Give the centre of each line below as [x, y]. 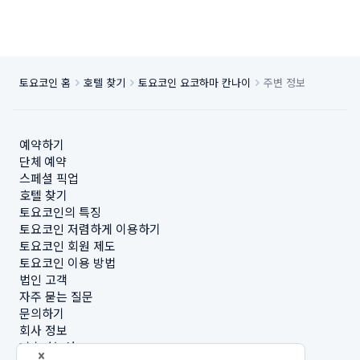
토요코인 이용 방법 [67, 262]
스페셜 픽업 [49, 178]
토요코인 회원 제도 [67, 245]
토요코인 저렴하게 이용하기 [90, 229]
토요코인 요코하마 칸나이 [194, 82]
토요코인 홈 [45, 82]
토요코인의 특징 [60, 212]
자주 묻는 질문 [56, 296]
